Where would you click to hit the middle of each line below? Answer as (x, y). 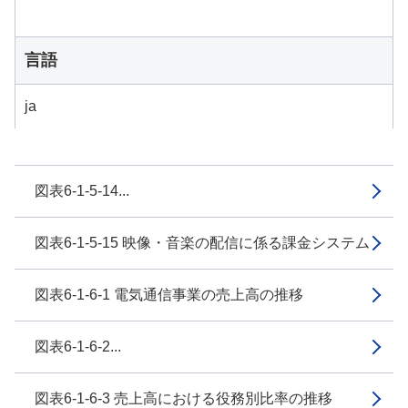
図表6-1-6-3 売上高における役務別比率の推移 (184, 398)
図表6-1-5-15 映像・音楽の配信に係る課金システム (202, 243)
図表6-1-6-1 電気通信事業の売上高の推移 (169, 295)
